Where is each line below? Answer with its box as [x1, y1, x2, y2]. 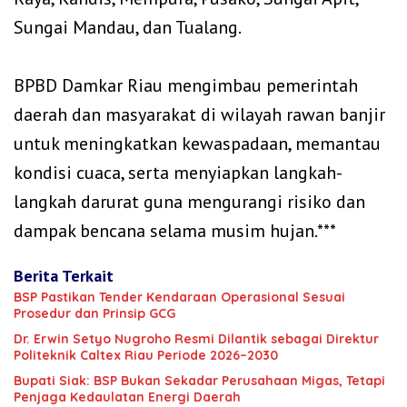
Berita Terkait [14, 265, 114, 287]
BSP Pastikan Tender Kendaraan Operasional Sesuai [14, 289, 345, 306]
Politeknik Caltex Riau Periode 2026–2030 [14, 347, 278, 364]
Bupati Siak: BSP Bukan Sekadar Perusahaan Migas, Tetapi [14, 372, 385, 390]
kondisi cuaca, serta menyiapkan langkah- [14, 161, 342, 185]
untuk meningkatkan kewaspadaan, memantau [14, 132, 381, 156]
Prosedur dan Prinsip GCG [14, 305, 175, 323]
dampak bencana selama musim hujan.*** [14, 219, 336, 243]
